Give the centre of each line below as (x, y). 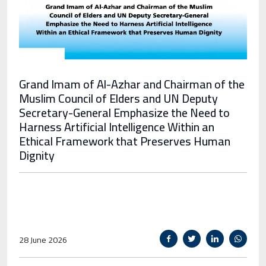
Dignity (37, 156)
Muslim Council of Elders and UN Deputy (118, 99)
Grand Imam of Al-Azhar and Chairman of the (132, 84)
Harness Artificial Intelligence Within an (117, 127)
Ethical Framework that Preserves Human (125, 141)
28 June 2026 (43, 240)
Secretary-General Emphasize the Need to (124, 113)
